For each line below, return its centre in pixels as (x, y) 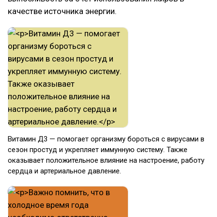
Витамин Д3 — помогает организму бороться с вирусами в (106, 139)
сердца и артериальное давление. (64, 171)
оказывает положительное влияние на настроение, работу (106, 160)
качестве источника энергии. (62, 11)
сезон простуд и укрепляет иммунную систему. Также (98, 150)
